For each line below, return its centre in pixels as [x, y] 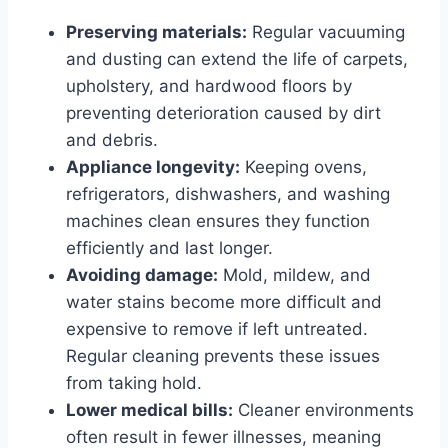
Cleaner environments [323, 410]
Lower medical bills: [149, 410]
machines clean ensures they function [218, 221]
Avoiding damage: [142, 275]
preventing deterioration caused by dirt [223, 113]
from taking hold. [134, 383]
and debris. [112, 140]
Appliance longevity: [153, 167]
